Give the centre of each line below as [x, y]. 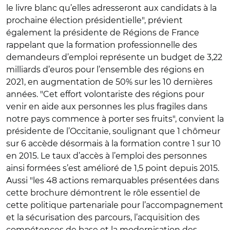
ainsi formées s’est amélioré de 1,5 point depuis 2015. [113, 168]
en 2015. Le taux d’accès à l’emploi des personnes [107, 156]
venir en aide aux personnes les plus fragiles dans [107, 106]
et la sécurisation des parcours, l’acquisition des [103, 217]
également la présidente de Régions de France [103, 32]
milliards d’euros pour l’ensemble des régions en [105, 69]
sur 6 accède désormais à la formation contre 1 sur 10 [113, 143]
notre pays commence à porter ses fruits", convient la [115, 119]
